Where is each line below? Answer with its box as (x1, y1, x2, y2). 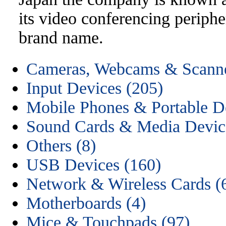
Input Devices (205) (26, 79, 163, 97)
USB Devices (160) (26, 155, 161, 174)
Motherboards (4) (26, 194, 146, 212)
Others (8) (26, 136, 96, 155)
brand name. (19, 28, 103, 47)
